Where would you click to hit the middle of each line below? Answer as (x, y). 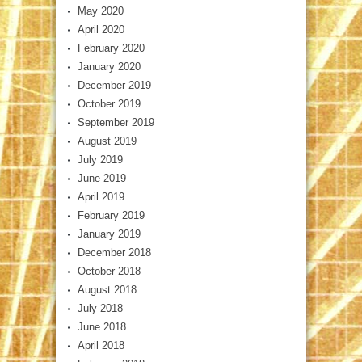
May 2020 (101, 11)
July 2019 (100, 160)
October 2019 (109, 104)
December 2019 (114, 86)
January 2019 (109, 234)
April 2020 (101, 30)
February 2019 (111, 216)
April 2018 (101, 346)
